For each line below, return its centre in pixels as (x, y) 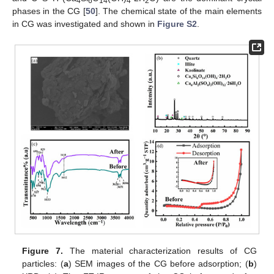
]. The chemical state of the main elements (179, 11)
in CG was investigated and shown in (85, 24)
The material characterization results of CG (160, 251)
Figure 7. (43, 251)
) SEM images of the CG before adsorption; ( (158, 264)
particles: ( (43, 264)
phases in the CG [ (49, 11)
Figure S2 (177, 24)
